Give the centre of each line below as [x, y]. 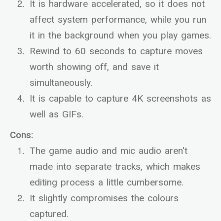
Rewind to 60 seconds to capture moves [116, 52]
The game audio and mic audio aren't [109, 151]
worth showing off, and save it [94, 67]
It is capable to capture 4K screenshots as [120, 99]
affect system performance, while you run [118, 20]
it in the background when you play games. [120, 36]
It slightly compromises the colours [104, 199]
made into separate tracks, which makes [115, 167]
